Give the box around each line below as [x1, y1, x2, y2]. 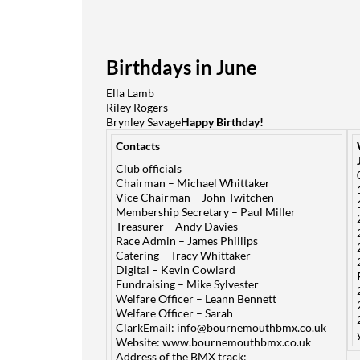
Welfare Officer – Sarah [116, 306, 233, 320]
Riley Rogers [106, 100, 168, 114]
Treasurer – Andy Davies [116, 219, 238, 233]
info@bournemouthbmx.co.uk [177, 321, 326, 334]
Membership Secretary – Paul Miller [116, 205, 296, 219]
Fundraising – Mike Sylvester [116, 277, 259, 291]
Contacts [116, 139, 160, 153]
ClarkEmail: [116, 321, 177, 334]
